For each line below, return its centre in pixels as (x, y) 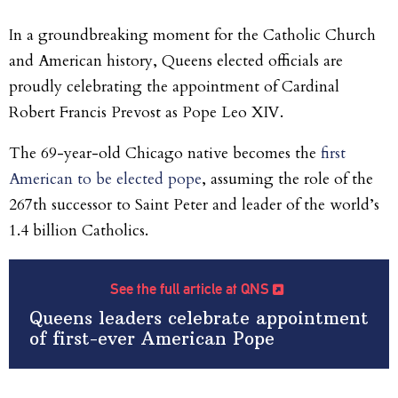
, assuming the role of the (287, 179)
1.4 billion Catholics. (79, 231)
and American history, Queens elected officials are (176, 61)
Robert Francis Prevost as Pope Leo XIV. (148, 112)
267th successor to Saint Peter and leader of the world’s (194, 205)
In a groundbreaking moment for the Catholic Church (192, 35)
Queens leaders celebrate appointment (199, 318)
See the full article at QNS (192, 288)
